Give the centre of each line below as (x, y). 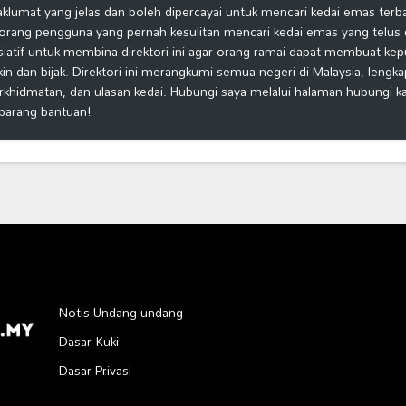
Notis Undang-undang (121, 312)
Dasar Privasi (95, 370)
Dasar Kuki (89, 341)
